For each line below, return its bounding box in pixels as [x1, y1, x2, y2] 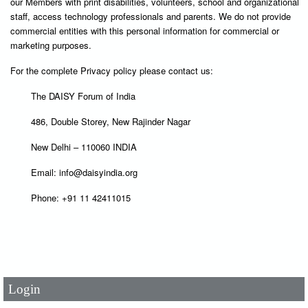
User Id [8, 210, 41, 225]
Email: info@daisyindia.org [31, 165, 140, 179]
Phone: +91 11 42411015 [31, 190, 131, 204]
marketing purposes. [10, 38, 94, 52]
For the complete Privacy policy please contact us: [10, 63, 216, 77]
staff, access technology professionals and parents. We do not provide [10, 9, 291, 23]
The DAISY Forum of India [31, 89, 135, 102]
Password [8, 243, 52, 258]
